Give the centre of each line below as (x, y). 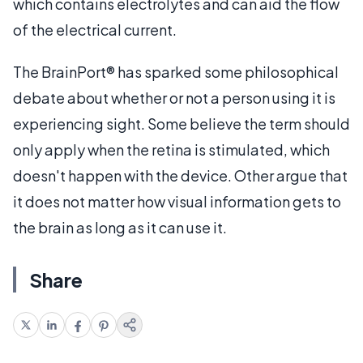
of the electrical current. (95, 30)
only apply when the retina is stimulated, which (171, 149)
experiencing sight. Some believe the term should (181, 124)
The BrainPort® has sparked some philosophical (176, 72)
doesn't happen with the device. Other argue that (180, 175)
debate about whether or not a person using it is (174, 98)
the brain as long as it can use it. (120, 227)
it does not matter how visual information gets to (177, 201)
